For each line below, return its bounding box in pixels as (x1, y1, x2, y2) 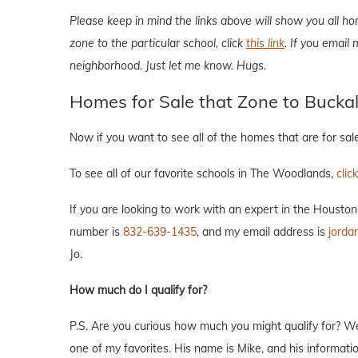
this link (246, 35, 284, 50)
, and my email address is (197, 224, 328, 239)
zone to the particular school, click (70, 35, 246, 50)
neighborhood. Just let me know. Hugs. (70, 58, 266, 73)
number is (70, 224, 123, 239)
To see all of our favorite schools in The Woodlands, (70, 165, 336, 181)
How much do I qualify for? (70, 282, 207, 297)
